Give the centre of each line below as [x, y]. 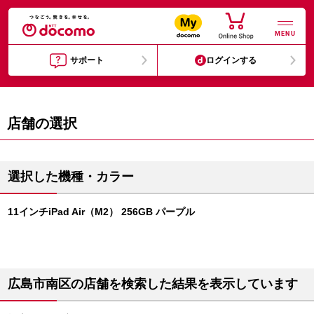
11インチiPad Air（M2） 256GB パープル [101, 212]
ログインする [232, 60]
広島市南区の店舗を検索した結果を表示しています [153, 284]
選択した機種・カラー [71, 177]
